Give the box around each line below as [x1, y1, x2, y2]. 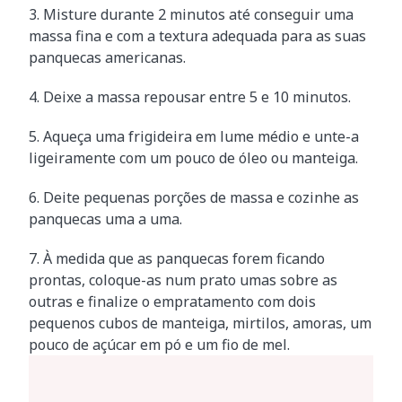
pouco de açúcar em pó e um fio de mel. [29, 335, 290, 355]
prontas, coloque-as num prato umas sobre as [29, 270, 337, 291]
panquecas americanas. [29, 48, 186, 68]
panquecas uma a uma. [29, 209, 182, 230]
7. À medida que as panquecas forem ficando [29, 249, 325, 269]
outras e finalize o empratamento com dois [29, 292, 316, 312]
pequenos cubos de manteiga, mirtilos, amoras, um [29, 313, 371, 334]
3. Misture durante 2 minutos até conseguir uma [29, 4, 354, 25]
